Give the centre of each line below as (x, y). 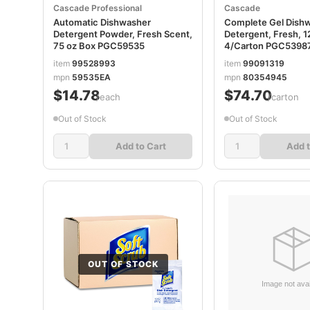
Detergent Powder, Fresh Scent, (123, 34)
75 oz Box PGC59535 (99, 46)
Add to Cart (141, 146)
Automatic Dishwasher (102, 22)
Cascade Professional (98, 8)
